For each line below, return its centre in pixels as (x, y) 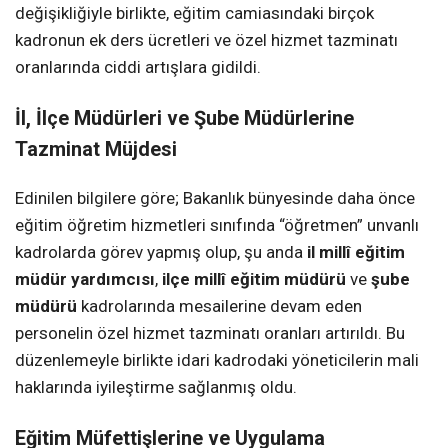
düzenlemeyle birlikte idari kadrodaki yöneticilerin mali (217, 359)
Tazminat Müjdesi (96, 149)
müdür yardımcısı (85, 278)
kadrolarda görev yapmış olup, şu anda (161, 251)
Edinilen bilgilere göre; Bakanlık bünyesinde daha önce (215, 197)
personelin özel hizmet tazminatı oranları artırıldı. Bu (210, 332)
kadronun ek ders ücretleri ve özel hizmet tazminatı (206, 39)
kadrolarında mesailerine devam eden (219, 305)
